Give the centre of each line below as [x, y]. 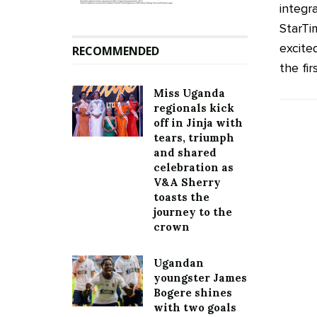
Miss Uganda [189, 93]
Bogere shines [193, 293]
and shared [185, 153]
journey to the [193, 212]
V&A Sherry [187, 183]
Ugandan [179, 263]
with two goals [195, 308]
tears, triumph [194, 138]
